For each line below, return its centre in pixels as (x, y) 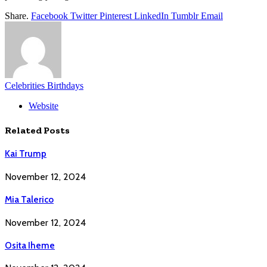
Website (44, 106)
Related (24, 130)
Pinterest (116, 16)
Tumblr (185, 16)
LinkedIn (151, 16)
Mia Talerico (29, 199)
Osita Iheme (30, 245)
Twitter (84, 16)
